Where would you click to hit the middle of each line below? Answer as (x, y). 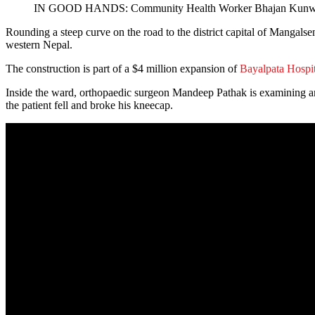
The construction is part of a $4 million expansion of (123, 69)
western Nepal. (39, 45)
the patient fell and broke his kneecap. (89, 105)
